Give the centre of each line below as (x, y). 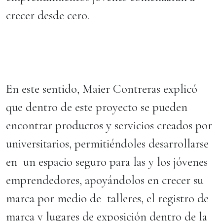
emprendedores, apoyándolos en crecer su (105, 180)
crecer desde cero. (51, 15)
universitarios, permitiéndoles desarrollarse (107, 144)
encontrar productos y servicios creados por (109, 125)
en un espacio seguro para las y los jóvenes (107, 162)
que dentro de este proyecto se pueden (97, 107)
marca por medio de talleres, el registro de (107, 198)
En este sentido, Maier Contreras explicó (102, 89)
